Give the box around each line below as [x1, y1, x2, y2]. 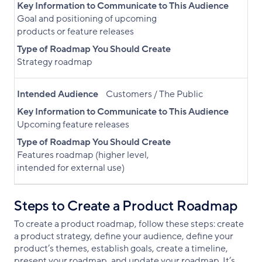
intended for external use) [17, 161, 125, 174]
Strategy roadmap [17, 55, 92, 68]
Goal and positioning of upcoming [17, 12, 157, 25]
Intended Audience [17, 87, 98, 101]
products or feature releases [17, 25, 134, 38]
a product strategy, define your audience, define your [14, 229, 233, 243]
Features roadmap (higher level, [17, 148, 149, 161]
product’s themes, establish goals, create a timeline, [14, 242, 228, 255]
